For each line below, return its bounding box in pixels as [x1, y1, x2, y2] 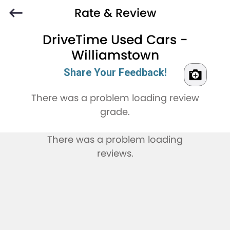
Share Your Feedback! [63, 66, 167, 79]
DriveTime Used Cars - [42, 31, 188, 49]
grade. [100, 105, 130, 119]
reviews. [97, 147, 133, 160]
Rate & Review [74, 5, 156, 21]
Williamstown [71, 46, 159, 65]
